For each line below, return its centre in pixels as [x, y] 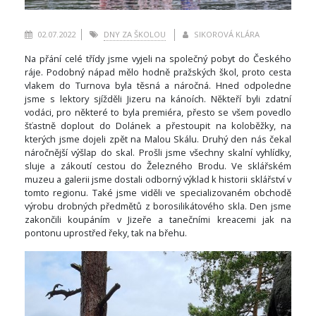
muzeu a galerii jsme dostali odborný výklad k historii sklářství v [158, 180]
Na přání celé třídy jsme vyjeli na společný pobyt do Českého [158, 59]
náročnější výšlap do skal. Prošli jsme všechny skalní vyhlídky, [158, 153]
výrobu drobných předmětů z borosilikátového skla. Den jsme [158, 206]
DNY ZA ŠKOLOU [134, 35]
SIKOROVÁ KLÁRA [226, 35]
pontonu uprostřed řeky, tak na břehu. [106, 233]
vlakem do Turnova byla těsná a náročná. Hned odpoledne [158, 86]
